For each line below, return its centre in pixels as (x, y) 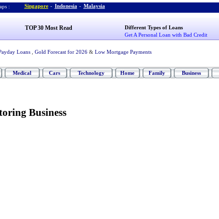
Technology (91, 73)
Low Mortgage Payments (123, 52)
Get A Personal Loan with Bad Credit (166, 35)
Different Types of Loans (154, 27)
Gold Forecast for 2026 (61, 52)
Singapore (36, 6)
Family (157, 73)
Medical (22, 73)
